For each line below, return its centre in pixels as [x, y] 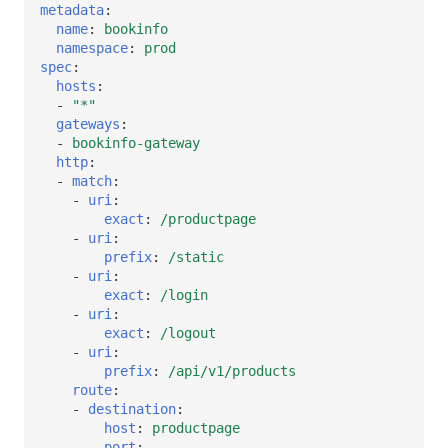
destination [132, 408]
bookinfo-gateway [136, 142]
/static [196, 256]
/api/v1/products [232, 370]
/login [184, 294]
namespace [92, 47]
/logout [188, 332]
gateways [88, 123]
